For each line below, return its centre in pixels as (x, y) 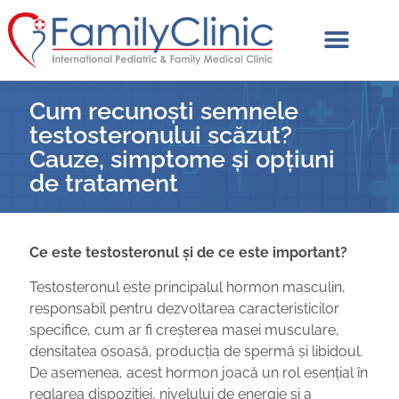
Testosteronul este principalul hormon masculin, (188, 287)
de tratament (104, 183)
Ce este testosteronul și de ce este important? (189, 253)
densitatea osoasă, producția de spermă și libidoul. (196, 351)
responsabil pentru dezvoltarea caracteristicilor (185, 308)
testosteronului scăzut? (161, 134)
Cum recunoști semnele (164, 110)
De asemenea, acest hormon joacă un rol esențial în (199, 372)
